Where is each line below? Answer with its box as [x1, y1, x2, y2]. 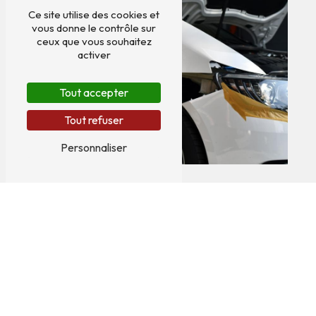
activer [77, 48, 111, 61]
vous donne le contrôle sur [32, 21, 156, 35]
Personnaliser [61, 140, 127, 154]
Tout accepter [59, 85, 128, 99]
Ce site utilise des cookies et [28, 8, 159, 21]
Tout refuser [64, 113, 123, 127]
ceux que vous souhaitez [36, 35, 152, 48]
